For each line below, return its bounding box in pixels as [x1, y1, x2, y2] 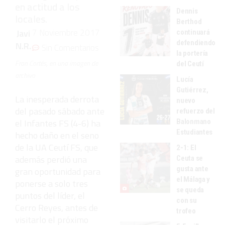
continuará [176, 27, 210, 37]
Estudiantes [176, 127, 213, 137]
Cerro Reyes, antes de [15, 200, 98, 214]
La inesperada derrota [15, 92, 99, 106]
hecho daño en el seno [15, 128, 99, 142]
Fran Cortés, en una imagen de [15, 57, 98, 68]
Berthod [176, 17, 202, 26]
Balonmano [176, 117, 211, 126]
